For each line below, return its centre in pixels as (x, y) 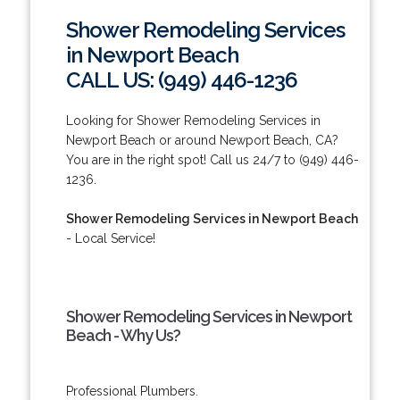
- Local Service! (110, 238)
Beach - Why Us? (123, 335)
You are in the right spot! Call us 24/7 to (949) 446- (212, 159)
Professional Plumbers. (132, 391)
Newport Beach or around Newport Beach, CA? (202, 140)
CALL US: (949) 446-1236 (181, 79)
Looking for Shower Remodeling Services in (193, 120)
